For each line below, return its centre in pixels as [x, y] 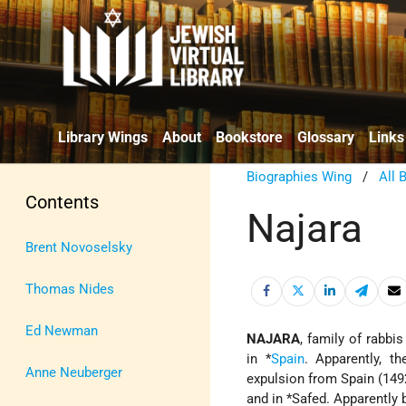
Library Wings [103, 137]
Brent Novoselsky [79, 247]
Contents [62, 202]
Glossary [326, 137]
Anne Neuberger [74, 372]
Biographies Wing [300, 176]
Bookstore [249, 137]
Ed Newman [62, 330]
